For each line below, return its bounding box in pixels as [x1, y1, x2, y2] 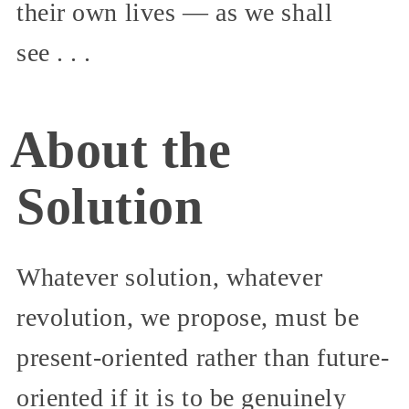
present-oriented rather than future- [16, 342, 390, 372]
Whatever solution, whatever [16, 262, 323, 291]
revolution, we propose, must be [16, 302, 360, 331]
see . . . [16, 37, 92, 67]
